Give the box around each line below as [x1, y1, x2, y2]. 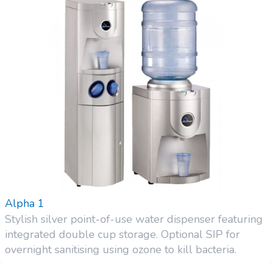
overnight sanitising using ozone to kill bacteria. [5, 242, 236, 257]
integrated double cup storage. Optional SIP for [5, 227, 240, 242]
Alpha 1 [5, 196, 44, 211]
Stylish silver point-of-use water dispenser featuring [5, 212, 263, 227]
